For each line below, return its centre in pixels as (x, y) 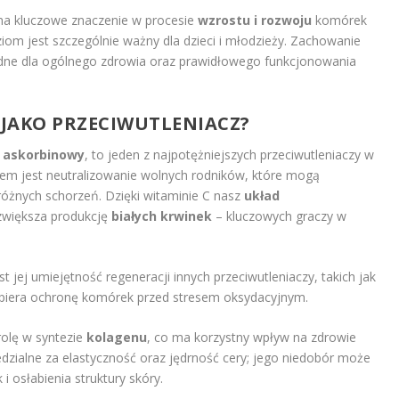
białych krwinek (161, 216)
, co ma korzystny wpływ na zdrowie (251, 338)
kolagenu (116, 338)
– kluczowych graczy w (279, 216)
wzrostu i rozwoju (254, 20)
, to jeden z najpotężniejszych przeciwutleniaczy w (229, 154)
